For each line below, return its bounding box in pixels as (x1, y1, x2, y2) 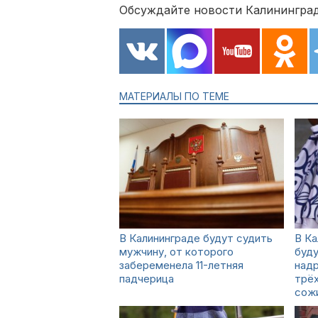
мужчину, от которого (119, 245, 234, 258)
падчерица (119, 272, 174, 285)
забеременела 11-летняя (119, 258, 243, 272)
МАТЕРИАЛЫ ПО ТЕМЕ (119, 90, 229, 102)
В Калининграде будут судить (119, 231, 273, 245)
